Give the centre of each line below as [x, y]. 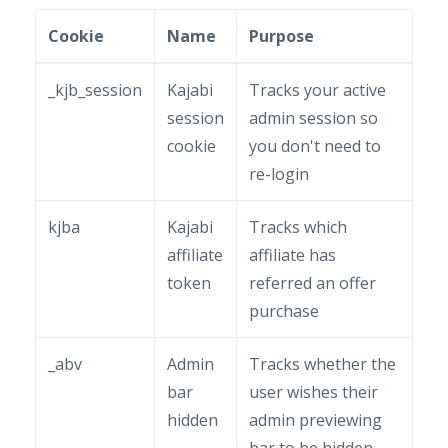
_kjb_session [95, 90]
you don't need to [315, 146]
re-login [279, 174]
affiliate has [292, 255]
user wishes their [313, 392]
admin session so [313, 118]
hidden [192, 420]
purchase [284, 311]
